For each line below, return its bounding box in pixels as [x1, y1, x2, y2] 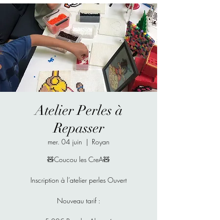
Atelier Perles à [34, 102, 123, 119]
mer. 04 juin [48, 137, 82, 147]
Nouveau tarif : [57, 196, 100, 206]
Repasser [53, 120, 104, 137]
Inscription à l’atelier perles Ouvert [30, 175, 127, 185]
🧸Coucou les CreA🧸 [47, 155, 110, 165]
